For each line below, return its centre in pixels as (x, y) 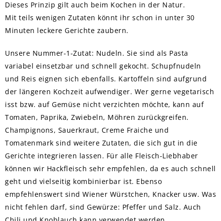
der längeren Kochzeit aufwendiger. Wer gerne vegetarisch (110, 92)
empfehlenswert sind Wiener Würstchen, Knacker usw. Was (110, 194)
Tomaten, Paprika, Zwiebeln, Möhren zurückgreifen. (97, 117)
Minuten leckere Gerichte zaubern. (67, 31)
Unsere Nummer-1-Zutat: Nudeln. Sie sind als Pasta (97, 53)
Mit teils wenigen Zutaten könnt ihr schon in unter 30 (100, 18)
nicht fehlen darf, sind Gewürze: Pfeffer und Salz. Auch (103, 207)
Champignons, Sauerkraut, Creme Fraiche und (87, 130)
